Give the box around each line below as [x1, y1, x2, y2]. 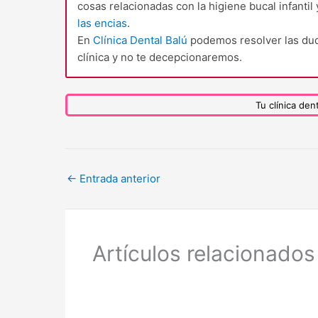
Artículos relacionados [92, 240, 315, 266]
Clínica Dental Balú [93, 33, 187, 47]
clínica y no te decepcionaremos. [77, 50, 242, 64]
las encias [77, 16, 127, 30]
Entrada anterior [77, 172, 160, 185]
